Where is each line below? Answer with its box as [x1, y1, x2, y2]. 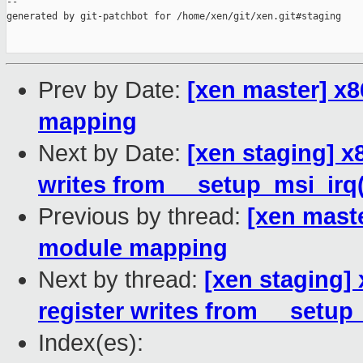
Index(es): [38, 330, 143, 357]
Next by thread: [38, 267, 204, 293]
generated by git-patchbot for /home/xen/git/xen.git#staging [6, 11, 341, 23]
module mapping [38, 235, 228, 262]
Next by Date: [38, 140, 187, 167]
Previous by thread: [38, 203, 247, 230]
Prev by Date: [38, 77, 187, 104]
